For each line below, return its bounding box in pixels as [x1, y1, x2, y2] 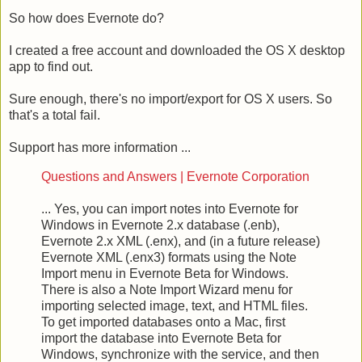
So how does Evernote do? [9, 11, 164, 25]
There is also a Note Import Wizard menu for [41, 282, 293, 297]
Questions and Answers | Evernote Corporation [41, 169, 309, 183]
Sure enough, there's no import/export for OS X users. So [9, 91, 332, 106]
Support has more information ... [9, 140, 191, 154]
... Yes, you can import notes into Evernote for [41, 201, 298, 216]
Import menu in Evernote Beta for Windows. [41, 266, 288, 280]
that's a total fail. [9, 107, 100, 122]
